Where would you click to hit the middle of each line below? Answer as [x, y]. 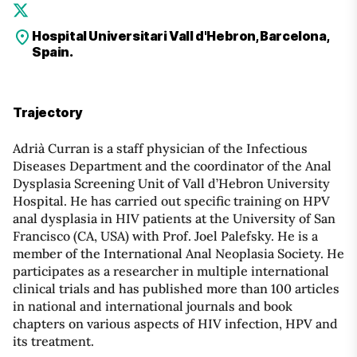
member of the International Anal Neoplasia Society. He [178, 254]
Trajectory [48, 113]
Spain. [53, 52]
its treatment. [53, 341]
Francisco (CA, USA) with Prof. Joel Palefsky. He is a [165, 236]
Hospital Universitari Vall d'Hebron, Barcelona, [180, 36]
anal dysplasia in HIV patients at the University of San [174, 219]
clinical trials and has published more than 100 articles [176, 289]
